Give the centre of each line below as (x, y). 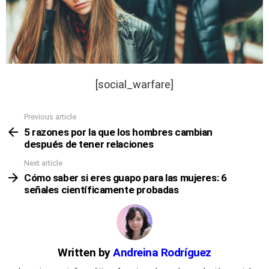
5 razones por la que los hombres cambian (118, 132)
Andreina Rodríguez (162, 253)
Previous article (50, 117)
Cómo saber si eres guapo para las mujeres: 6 (125, 178)
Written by (86, 253)
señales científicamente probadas (101, 190)
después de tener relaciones (89, 144)
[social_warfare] (134, 85)
